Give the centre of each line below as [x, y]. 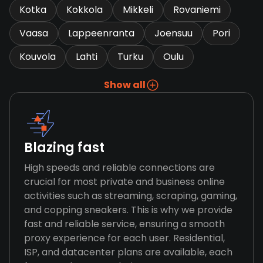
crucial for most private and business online [124, 182]
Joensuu [173, 33]
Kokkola [85, 10]
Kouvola [38, 57]
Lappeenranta [101, 33]
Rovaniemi [197, 10]
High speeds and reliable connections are [119, 168]
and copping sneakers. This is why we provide [128, 210]
